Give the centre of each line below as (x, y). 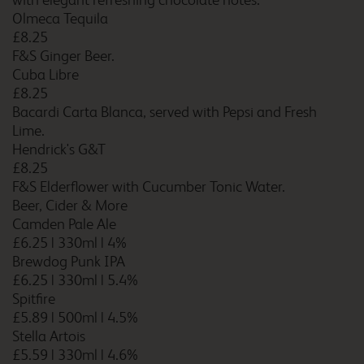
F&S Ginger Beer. (63, 56)
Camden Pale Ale (64, 224)
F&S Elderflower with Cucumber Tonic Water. (149, 187)
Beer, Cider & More (70, 206)
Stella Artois (49, 336)
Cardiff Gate (181, 348)
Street (161, 270)
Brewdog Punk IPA (69, 262)
